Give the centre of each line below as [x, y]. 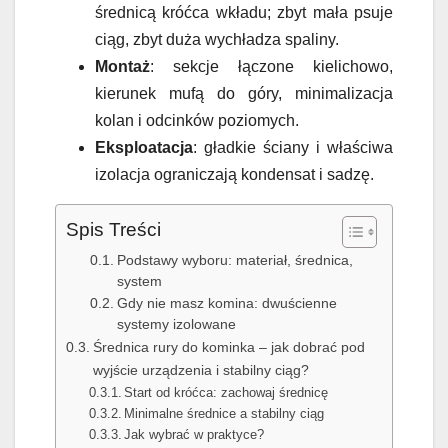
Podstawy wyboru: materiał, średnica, [234, 261]
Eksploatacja [144, 148]
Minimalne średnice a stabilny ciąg [224, 414]
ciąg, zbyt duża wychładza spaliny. [217, 40]
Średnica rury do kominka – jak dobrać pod [228, 347]
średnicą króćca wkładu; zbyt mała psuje [244, 13]
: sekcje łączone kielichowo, [271, 67]
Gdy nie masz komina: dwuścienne [226, 304]
